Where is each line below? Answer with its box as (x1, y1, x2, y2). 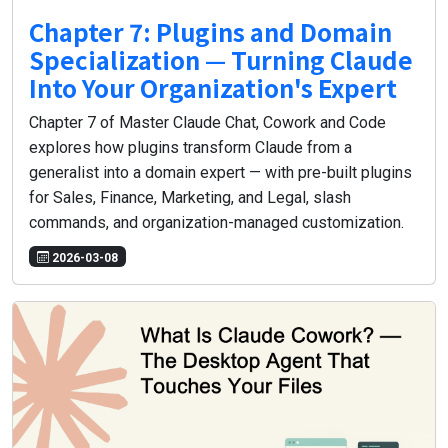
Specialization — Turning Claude (29, 42, 413, 78)
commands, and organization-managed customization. (29, 213, 404, 233)
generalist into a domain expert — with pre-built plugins (29, 163, 412, 183)
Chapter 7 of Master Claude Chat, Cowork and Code (29, 113, 386, 133)
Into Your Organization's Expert (29, 70, 397, 106)
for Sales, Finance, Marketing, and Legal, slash (29, 188, 351, 208)
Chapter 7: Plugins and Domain (29, 14, 392, 50)
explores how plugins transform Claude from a (29, 138, 352, 158)
